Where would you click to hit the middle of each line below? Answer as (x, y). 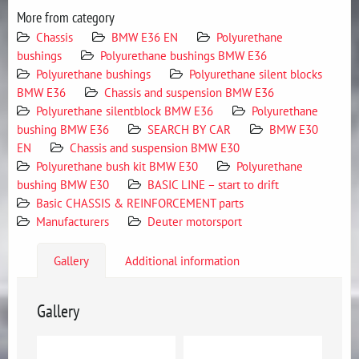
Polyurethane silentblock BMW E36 (125, 111)
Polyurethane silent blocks (256, 74)
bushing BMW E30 (63, 184)
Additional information (182, 260)
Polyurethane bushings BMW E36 (184, 55)
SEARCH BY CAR (189, 129)
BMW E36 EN (145, 37)
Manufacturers (73, 221)
